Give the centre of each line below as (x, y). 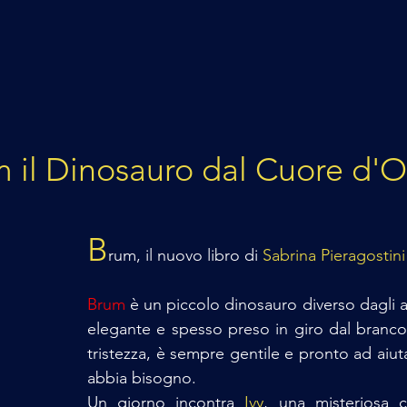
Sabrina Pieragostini (334, 255)
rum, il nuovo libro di (185, 255)
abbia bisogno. (144, 378)
